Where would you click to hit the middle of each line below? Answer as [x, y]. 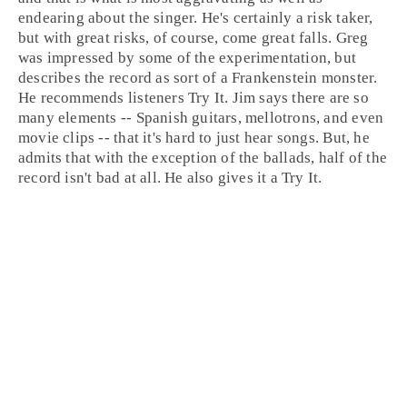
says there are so [312, 97]
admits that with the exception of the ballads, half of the [203, 157]
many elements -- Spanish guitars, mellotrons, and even [201, 117]
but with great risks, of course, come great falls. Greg [194, 37]
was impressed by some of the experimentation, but [188, 57]
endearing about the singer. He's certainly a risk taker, [196, 17]
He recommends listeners [103, 97]
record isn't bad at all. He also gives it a [150, 177]
